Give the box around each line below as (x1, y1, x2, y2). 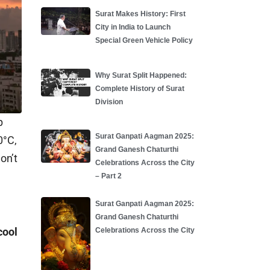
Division (95, 97, 123, 106)
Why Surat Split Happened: (95, 71, 187, 80)
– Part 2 (95, 172, 122, 181)
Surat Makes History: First (95, 9, 186, 18)
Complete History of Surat (95, 84, 184, 93)
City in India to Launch (95, 22, 171, 31)
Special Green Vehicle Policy (95, 36, 193, 45)
